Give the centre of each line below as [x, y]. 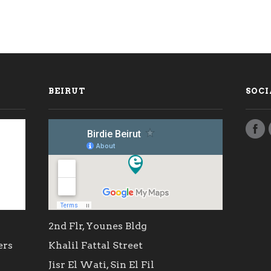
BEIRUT [67, 91]
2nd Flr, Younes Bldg [97, 226]
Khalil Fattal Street [95, 245]
